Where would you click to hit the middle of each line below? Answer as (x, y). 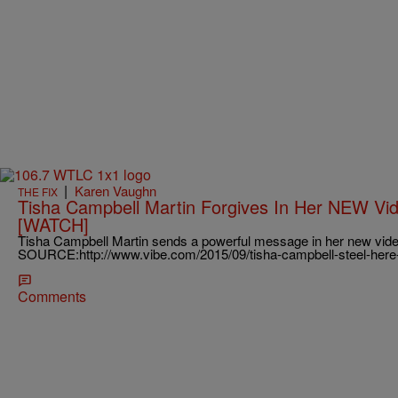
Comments (52, 296)
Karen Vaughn (115, 190)
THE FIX (38, 191)
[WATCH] (53, 224)
